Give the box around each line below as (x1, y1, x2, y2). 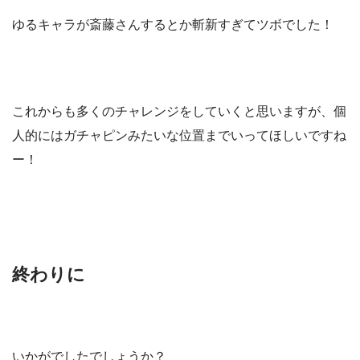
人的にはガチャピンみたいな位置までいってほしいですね (12, 129, 346, 143)
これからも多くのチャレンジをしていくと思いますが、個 (12, 104, 346, 119)
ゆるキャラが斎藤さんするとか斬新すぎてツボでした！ (12, 18, 333, 32)
